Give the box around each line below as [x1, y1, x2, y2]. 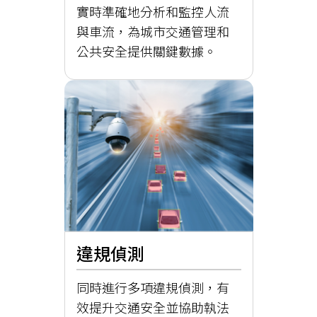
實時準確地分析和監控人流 [76, 2, 229, 21]
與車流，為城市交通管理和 [76, 22, 229, 41]
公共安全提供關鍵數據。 [76, 42, 217, 61]
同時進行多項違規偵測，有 [76, 277, 229, 296]
